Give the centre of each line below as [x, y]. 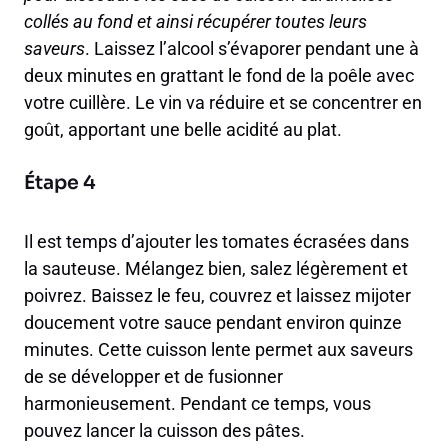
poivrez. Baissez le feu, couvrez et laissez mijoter [217, 296]
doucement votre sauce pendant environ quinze [213, 323]
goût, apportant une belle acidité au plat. [183, 130]
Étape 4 [60, 183]
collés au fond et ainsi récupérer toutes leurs [195, 22]
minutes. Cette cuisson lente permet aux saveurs [218, 350]
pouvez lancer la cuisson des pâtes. [164, 431]
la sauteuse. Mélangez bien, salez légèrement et [216, 269]
